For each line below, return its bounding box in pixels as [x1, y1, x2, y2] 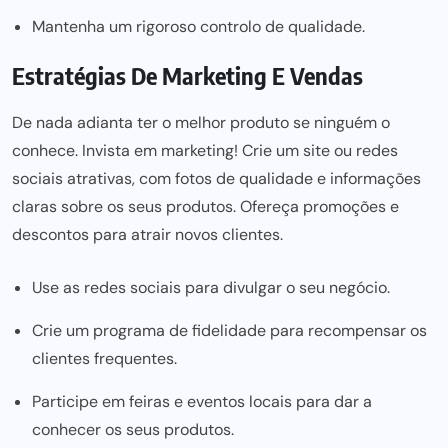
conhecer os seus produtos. [32, 419, 234, 440]
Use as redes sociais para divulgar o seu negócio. [32, 277, 390, 298]
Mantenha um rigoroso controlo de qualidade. [32, 16, 365, 37]
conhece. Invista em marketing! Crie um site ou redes [12, 140, 398, 161]
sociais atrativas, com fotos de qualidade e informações [12, 168, 421, 189]
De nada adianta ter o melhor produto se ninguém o [12, 112, 390, 133]
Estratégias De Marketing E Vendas [12, 60, 363, 90]
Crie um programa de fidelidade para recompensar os [32, 320, 427, 341]
